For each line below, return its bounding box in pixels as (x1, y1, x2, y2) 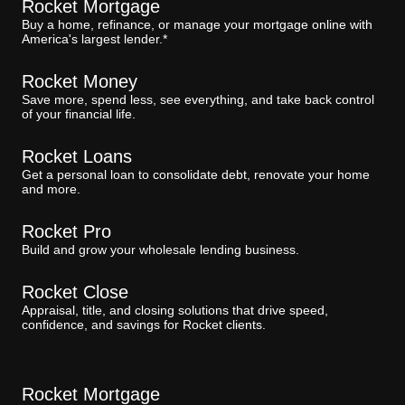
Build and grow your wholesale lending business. (22, 241, 299, 257)
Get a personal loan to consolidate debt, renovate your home (22, 166, 370, 182)
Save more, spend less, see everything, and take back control (22, 91, 374, 107)
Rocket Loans (22, 146, 132, 166)
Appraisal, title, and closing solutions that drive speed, (22, 302, 328, 317)
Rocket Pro (22, 221, 111, 241)
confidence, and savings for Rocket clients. (22, 316, 266, 332)
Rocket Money (22, 71, 137, 91)
